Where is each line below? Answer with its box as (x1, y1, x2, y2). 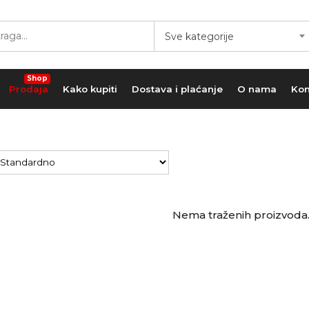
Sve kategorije (165, 30, 234, 43)
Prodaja (8, 83, 48, 94)
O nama (237, 83, 277, 94)
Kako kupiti (62, 83, 117, 94)
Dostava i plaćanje (131, 83, 223, 94)
